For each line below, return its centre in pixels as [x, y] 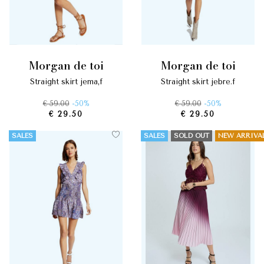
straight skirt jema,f [68, 81]
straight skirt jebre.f [200, 81]
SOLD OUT [192, 136]
